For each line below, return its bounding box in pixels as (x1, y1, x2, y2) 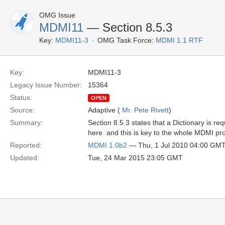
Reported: (10, 141, 42, 149)
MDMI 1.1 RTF (156, 36, 203, 44)
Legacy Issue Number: (10, 81, 82, 89)
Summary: (10, 119, 43, 127)
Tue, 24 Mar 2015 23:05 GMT (88, 154, 183, 162)
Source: (10, 106, 35, 114)
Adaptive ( (88, 106, 122, 114)
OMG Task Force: (97, 36, 154, 44)
